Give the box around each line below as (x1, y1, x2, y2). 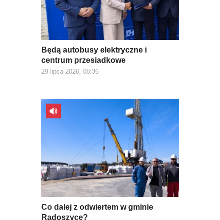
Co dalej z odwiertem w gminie (41, 203, 153, 212)
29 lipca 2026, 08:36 (41, 68, 99, 76)
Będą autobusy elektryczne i (41, 46, 147, 55)
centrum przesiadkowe (41, 56, 126, 65)
